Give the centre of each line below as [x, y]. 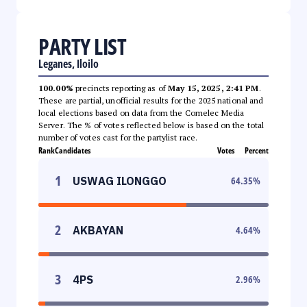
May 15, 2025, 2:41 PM [213, 88]
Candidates [73, 150]
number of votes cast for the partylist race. [118, 137]
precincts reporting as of [121, 88]
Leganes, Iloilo [69, 63]
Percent [257, 150]
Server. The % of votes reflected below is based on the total [151, 125]
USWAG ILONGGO [120, 181]
